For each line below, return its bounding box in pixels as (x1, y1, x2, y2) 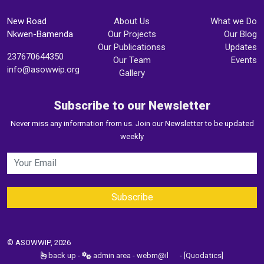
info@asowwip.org (7, 64, 80, 75)
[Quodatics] (184, 251, 223, 260)
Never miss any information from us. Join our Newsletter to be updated (10, 119, 254, 128)
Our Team (113, 55, 151, 65)
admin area (91, 251, 131, 260)
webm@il (137, 251, 169, 260)
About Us (114, 16, 150, 27)
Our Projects (107, 29, 156, 39)
